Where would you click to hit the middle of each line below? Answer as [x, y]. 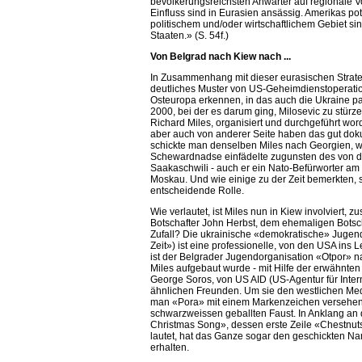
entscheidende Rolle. [198, 191]
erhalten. [170, 348]
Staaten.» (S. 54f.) [190, 36]
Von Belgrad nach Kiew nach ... [221, 57]
